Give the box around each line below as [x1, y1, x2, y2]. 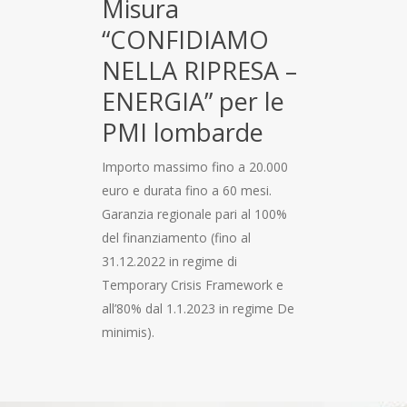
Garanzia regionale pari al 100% [102, 204, 287, 223]
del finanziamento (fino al [102, 228, 251, 246]
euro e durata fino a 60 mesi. [102, 181, 272, 199]
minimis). [102, 323, 154, 341]
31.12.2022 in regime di [102, 252, 237, 270]
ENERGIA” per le [102, 84, 284, 118]
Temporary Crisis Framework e [102, 275, 283, 293]
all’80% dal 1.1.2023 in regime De [102, 299, 294, 317]
